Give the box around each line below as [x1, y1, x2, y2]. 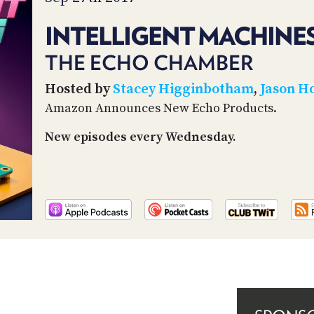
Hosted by [45, 80, 113, 98]
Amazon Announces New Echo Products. [45, 100, 277, 116]
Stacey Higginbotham [113, 80, 254, 98]
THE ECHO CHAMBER [45, 50, 253, 75]
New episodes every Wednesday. [45, 128, 236, 145]
